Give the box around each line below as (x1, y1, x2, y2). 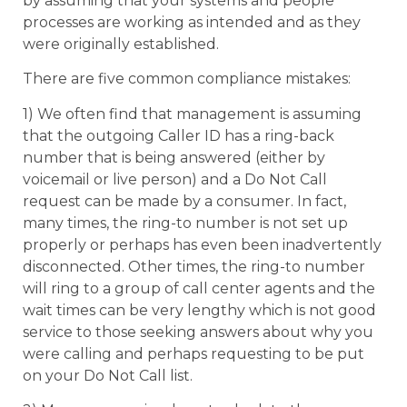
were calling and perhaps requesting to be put (23, 344, 364, 362)
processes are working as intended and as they (23, 14, 361, 32)
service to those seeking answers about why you (23, 323, 373, 341)
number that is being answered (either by (23, 148, 325, 166)
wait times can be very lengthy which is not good (23, 301, 376, 319)
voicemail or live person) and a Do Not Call (23, 170, 327, 188)
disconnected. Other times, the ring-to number (23, 257, 365, 275)
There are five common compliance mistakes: (23, 70, 351, 88)
